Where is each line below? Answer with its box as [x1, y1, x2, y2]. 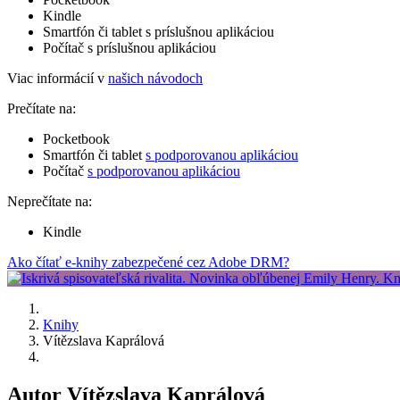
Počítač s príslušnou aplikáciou [43, 39, 216, 55]
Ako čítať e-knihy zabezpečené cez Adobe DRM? [7, 254, 289, 270]
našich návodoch [108, 70, 203, 86]
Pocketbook [43, 130, 110, 146]
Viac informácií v [7, 70, 108, 86]
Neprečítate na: [7, 193, 92, 209]
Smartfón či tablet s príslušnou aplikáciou [43, 23, 274, 39]
